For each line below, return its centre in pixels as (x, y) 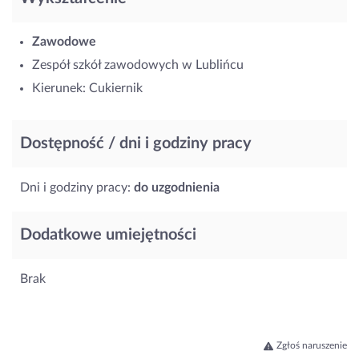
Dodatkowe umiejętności (108, 234)
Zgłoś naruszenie (312, 345)
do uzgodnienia (177, 187)
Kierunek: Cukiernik (87, 88)
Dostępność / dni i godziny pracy (136, 143)
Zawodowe (64, 41)
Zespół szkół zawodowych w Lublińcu (138, 65)
